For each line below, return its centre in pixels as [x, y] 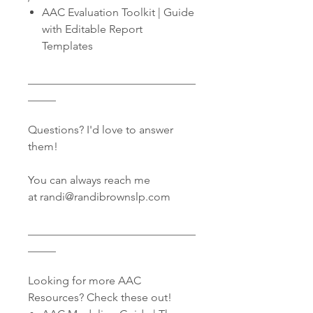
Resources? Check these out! [100, 297]
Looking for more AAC [85, 281]
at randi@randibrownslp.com [99, 197]
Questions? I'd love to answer [101, 130]
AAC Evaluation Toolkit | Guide [118, 12]
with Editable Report [92, 29]
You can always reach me [89, 180]
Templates [67, 46]
